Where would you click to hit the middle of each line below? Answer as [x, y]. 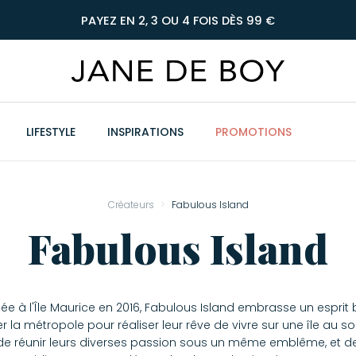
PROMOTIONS [253, 132]
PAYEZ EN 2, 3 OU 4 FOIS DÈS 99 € [178, 21]
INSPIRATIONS [145, 132]
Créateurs [131, 205]
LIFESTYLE [51, 132]
